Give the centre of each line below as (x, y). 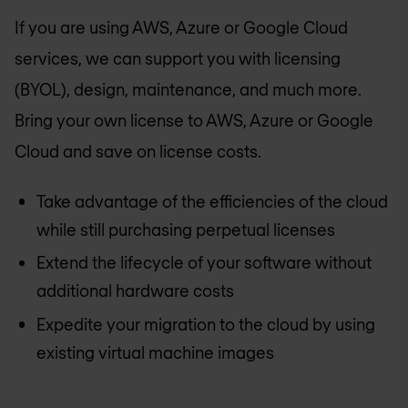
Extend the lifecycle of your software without (204, 263)
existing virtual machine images (155, 352)
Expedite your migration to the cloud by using (206, 324)
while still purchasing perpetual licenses (186, 229)
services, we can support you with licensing (178, 59)
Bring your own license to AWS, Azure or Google (194, 121)
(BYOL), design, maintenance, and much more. (188, 90)
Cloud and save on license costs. (138, 152)
